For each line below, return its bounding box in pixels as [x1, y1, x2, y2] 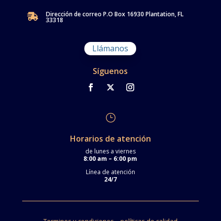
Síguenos [93, 66, 128, 77]
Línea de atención [85, 168, 135, 177]
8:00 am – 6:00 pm [83, 154, 138, 163]
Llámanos [92, 43, 129, 54]
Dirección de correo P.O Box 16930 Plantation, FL [45, 10, 184, 19]
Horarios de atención [70, 133, 151, 145]
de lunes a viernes [85, 147, 136, 156]
